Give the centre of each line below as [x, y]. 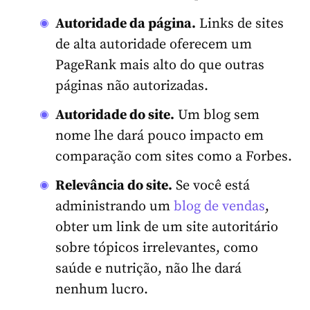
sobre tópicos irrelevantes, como [157, 248]
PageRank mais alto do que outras [160, 65]
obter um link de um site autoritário [167, 227]
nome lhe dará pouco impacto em [159, 136]
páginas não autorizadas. [132, 86]
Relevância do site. [114, 185]
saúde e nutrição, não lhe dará [148, 268]
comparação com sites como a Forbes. [174, 156]
